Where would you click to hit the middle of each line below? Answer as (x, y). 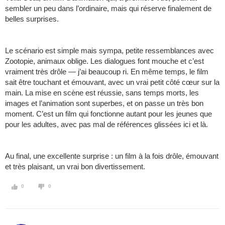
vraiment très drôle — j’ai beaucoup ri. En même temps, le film (107, 72)
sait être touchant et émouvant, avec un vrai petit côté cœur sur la (112, 82)
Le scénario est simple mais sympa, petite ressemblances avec (109, 51)
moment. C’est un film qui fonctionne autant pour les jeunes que (108, 114)
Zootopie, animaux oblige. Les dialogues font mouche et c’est (104, 61)
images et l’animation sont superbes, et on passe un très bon (104, 103)
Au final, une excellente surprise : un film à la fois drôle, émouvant (112, 156)
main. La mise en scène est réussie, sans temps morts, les (102, 93)
